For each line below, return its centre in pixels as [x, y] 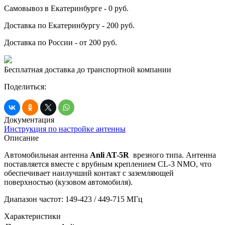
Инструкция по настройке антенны [65, 129]
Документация [29, 120]
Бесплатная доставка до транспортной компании [88, 69]
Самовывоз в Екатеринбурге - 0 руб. [66, 8]
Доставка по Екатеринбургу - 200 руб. [69, 25]
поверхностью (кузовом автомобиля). [68, 182]
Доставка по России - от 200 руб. [61, 42]
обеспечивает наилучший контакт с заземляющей [89, 173]
